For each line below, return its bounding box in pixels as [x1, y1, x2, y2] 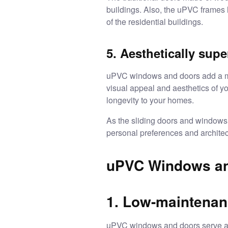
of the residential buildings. [106, 15, 205, 27]
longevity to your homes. [106, 94, 196, 106]
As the [106, 114, 131, 126]
